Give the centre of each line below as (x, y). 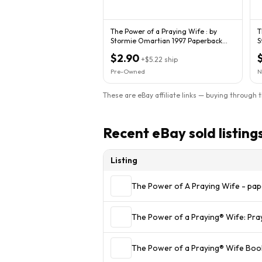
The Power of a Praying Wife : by (160, 31)
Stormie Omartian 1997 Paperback (141, 40)
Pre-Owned (128, 71)
